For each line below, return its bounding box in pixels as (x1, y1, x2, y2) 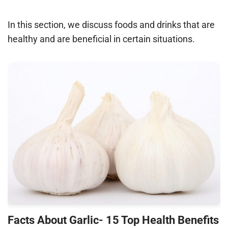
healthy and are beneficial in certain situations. (8, 34, 195, 44)
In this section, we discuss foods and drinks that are (8, 19, 215, 30)
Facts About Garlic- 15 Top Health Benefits (8, 213, 219, 226)
